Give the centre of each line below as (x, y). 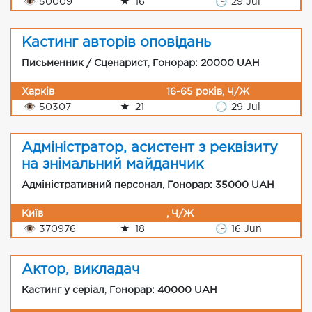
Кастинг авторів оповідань (116, 42)
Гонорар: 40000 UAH (163, 290)
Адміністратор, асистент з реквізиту (150, 148)
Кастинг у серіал (63, 290)
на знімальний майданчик (112, 164)
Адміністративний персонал (92, 185)
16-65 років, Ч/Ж (208, 92)
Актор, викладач (81, 270)
